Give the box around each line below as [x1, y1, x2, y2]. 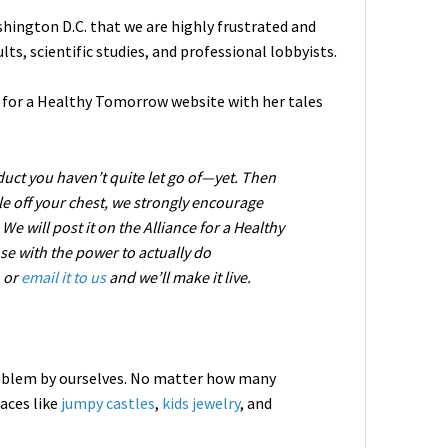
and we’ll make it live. [105, 266, 251, 287]
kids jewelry [162, 392, 240, 413]
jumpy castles [61, 392, 155, 413]
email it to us [20, 266, 106, 287]
